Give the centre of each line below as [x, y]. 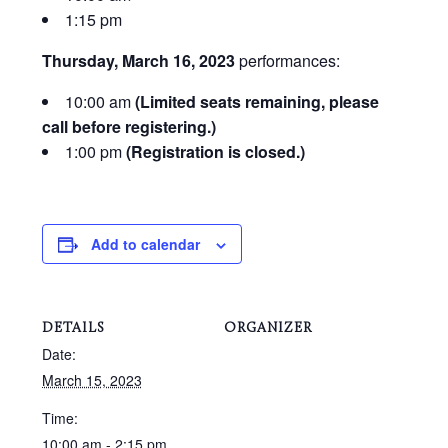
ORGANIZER [268, 327]
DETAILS [73, 327]
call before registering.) [128, 126]
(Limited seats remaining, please [256, 101]
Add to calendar [145, 243]
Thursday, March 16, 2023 [138, 60]
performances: [287, 60]
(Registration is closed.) [215, 151]
